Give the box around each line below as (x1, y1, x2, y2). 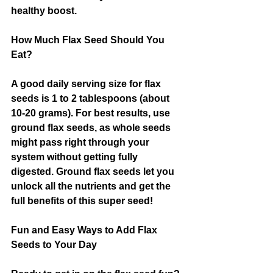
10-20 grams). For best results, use (11, 108, 172, 118)
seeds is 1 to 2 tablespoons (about (11, 93, 172, 104)
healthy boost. (11, 5, 77, 16)
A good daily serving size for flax (11, 79, 163, 89)
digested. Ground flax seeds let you (11, 166, 177, 177)
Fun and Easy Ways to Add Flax (11, 225, 160, 235)
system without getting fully (11, 152, 140, 162)
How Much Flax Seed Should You (11, 35, 167, 45)
